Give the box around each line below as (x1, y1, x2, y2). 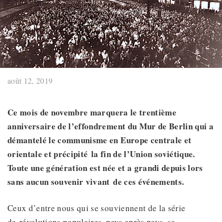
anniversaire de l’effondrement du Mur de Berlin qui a (7, 120, 214, 133)
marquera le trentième (90, 106, 176, 119)
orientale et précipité (7, 148, 88, 161)
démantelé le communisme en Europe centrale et (7, 134, 192, 147)
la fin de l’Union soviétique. (91, 148, 195, 161)
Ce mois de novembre (7, 106, 90, 119)
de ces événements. (113, 175, 184, 188)
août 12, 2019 (7, 75, 53, 86)
